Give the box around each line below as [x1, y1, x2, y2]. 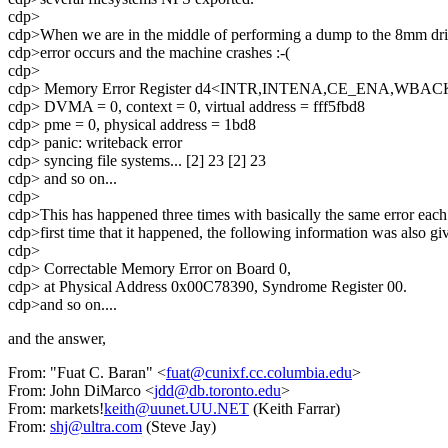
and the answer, [8, 330, 106, 348]
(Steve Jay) [142, 418, 216, 436]
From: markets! [8, 400, 104, 418]
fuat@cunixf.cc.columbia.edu [166, 364, 352, 382]
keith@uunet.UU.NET [104, 400, 249, 418]
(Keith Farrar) [249, 400, 340, 418]
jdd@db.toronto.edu [154, 382, 281, 400]
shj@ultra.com [50, 418, 142, 436]
